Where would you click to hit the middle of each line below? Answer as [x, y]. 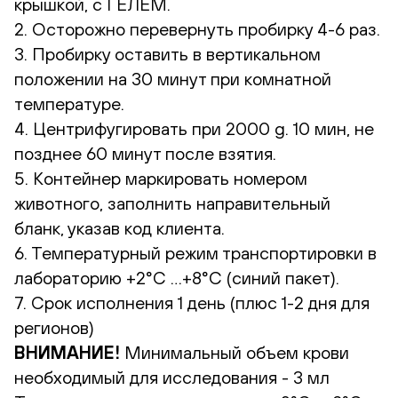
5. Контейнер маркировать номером [161, 178]
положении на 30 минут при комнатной [173, 78]
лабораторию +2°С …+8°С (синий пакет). [177, 277]
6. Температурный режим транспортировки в [195, 252]
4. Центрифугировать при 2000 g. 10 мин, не [194, 128]
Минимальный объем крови [235, 352]
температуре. [69, 103]
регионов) [54, 327]
